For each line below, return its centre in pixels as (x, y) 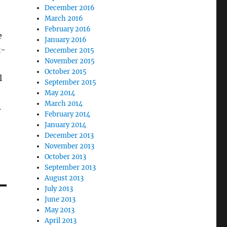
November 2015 (70, 61)
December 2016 (70, 8)
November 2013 (70, 146)
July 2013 (59, 189)
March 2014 (64, 104)
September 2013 (70, 167)
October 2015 (66, 72)
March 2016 (64, 18)
